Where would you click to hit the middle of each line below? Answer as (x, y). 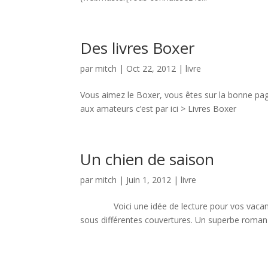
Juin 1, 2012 (149, 180)
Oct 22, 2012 (151, 68)
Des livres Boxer (138, 48)
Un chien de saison (147, 159)
